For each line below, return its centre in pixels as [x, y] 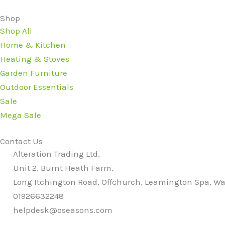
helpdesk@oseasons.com [63, 210]
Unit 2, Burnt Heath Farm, [64, 167]
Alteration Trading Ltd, [57, 153]
